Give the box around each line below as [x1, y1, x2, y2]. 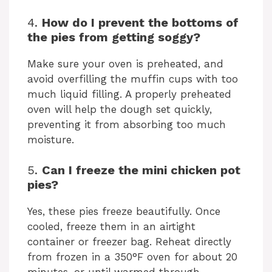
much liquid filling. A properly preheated [27, 87, 231, 100]
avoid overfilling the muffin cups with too [27, 72, 238, 85]
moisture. [27, 133, 74, 146]
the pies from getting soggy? [27, 29, 200, 44]
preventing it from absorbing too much [27, 118, 226, 131]
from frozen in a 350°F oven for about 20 [27, 251, 237, 263]
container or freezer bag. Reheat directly [27, 236, 231, 248]
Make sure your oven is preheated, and [27, 57, 223, 70]
